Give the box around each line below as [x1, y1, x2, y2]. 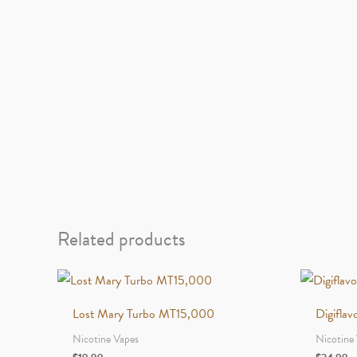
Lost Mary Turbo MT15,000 [73, 304, 215, 324]
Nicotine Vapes [73, 331, 139, 348]
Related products [57, 224, 186, 253]
